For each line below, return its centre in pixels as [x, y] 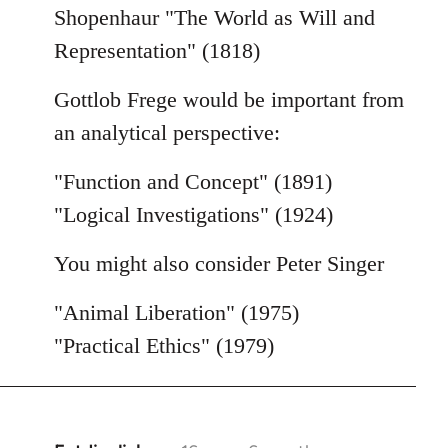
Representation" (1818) [157, 51]
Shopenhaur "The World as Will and [214, 18]
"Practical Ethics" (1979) [164, 346]
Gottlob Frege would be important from [229, 100]
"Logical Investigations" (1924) [193, 215]
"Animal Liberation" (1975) [176, 313]
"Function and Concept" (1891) [193, 182]
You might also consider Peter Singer [219, 264]
